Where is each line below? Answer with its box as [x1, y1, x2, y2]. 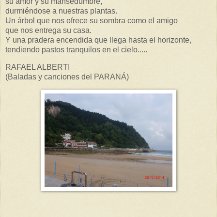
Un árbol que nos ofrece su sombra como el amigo [5, 16, 178, 25]
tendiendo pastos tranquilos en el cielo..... [5, 46, 147, 54]
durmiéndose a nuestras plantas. [5, 7, 117, 15]
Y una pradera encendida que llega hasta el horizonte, [5, 36, 191, 45]
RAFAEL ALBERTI [5, 62, 70, 71]
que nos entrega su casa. [5, 26, 92, 35]
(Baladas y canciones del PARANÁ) [5, 72, 129, 81]
